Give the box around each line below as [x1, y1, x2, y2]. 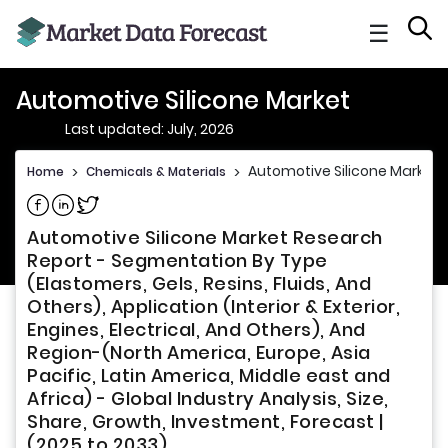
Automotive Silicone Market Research [27, 225, 383, 251]
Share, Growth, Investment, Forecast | [27, 409, 384, 435]
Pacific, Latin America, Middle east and [27, 363, 391, 389]
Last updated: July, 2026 [65, 119, 234, 139]
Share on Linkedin [52, 191, 173, 211]
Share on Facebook [27, 191, 161, 211]
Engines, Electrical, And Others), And [27, 317, 366, 343]
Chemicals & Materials [86, 163, 226, 180]
